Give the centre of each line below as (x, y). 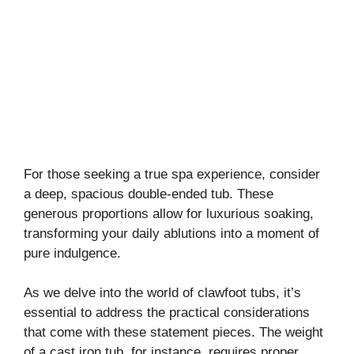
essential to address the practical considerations (167, 313)
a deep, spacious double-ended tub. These (149, 194)
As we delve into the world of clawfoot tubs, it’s (162, 293)
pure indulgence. (72, 253)
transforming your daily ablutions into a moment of (171, 233)
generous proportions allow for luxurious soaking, (169, 213)
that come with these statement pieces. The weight (173, 333)
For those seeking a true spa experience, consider (172, 174)
